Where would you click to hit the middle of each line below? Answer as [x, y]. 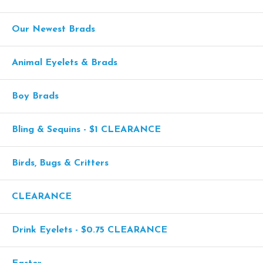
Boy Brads [35, 97]
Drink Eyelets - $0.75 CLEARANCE [90, 230]
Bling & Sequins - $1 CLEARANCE [86, 130]
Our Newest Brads [53, 30]
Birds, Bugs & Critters [60, 163]
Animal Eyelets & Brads [65, 63]
